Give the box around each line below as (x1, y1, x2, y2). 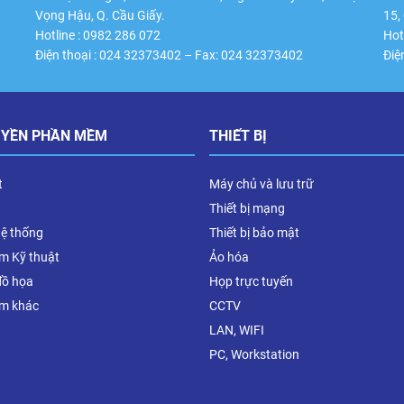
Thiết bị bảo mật (209, 225, 299, 240)
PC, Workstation (209, 346, 299, 362)
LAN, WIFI (209, 322, 264, 337)
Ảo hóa (209, 249, 249, 264)
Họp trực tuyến (209, 273, 293, 289)
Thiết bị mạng (209, 200, 285, 216)
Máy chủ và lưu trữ (209, 176, 314, 191)
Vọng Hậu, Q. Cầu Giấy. (35, 7, 166, 23)
